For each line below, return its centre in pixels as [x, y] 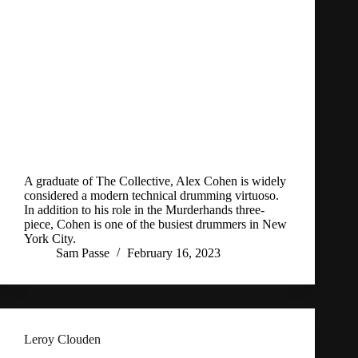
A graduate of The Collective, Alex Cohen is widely [155, 181]
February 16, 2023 [174, 253]
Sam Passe [83, 253]
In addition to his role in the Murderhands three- [144, 210]
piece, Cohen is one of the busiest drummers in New [155, 225]
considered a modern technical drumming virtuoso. [151, 196]
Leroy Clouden [62, 340]
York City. [50, 239]
